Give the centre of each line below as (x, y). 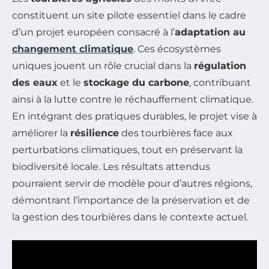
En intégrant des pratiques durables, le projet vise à (134, 116)
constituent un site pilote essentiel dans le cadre (129, 15)
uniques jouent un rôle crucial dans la (103, 65)
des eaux (35, 82)
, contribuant (220, 82)
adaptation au (210, 32)
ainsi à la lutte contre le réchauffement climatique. (133, 99)
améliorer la (41, 133)
